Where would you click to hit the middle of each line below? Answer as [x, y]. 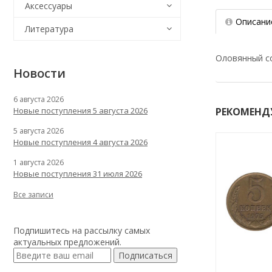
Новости [39, 73]
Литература [49, 29]
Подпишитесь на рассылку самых [82, 230]
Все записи [33, 195]
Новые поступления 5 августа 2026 [80, 110]
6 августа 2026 [39, 99]
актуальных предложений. [67, 242]
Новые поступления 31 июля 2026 [78, 174]
